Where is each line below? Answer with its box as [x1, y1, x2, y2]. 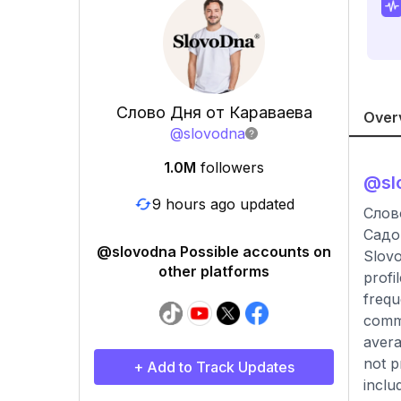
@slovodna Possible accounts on [97, 243, 331, 260]
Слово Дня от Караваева [115, 103, 312, 122]
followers [200, 158, 264, 176]
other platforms [158, 262, 269, 280]
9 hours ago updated [151, 194, 294, 213]
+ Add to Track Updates [133, 358, 294, 376]
